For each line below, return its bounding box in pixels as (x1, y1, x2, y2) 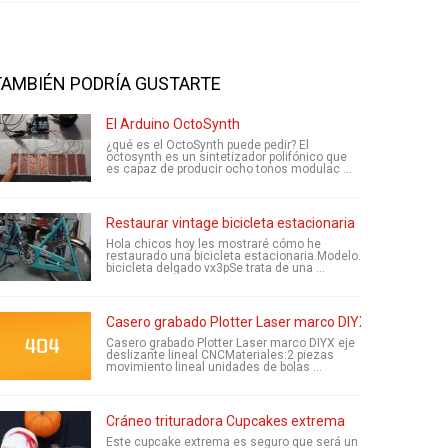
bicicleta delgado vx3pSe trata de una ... (106, 261, 325, 275)
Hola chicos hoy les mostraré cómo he (106, 237, 321, 251)
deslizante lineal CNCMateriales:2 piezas (106, 348, 334, 362)
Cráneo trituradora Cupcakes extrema (106, 413, 345, 429)
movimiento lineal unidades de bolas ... (106, 360, 322, 374)
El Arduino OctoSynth (106, 116, 240, 132)
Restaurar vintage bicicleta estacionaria (106, 215, 355, 231)
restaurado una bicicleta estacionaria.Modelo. (106, 249, 361, 263)
